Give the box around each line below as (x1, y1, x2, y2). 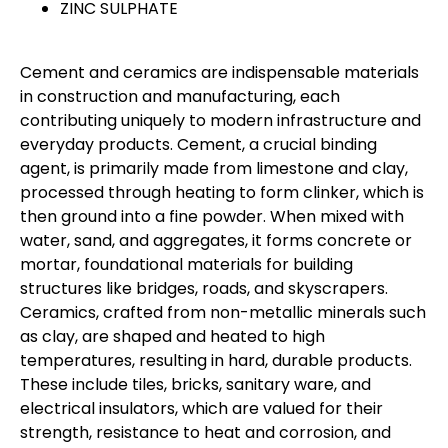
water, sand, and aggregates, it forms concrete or (20, 228, 412, 252)
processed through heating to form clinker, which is (20, 180, 424, 204)
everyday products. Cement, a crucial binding (20, 132, 377, 156)
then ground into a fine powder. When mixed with (20, 204, 404, 228)
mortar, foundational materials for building (20, 252, 353, 276)
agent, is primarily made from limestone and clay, (20, 156, 408, 180)
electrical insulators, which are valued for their (20, 396, 383, 420)
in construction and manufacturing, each (20, 84, 340, 108)
